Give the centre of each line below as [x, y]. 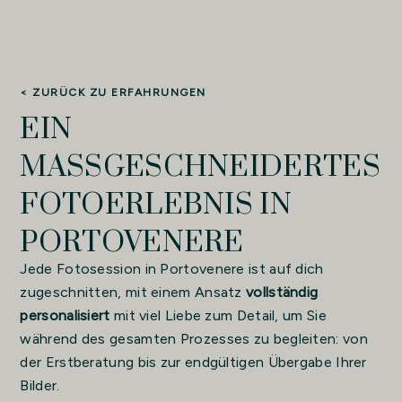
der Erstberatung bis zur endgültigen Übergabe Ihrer [193, 362]
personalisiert [65, 315]
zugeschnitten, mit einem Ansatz [133, 292]
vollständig [282, 292]
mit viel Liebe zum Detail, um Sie [218, 315]
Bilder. [40, 385]
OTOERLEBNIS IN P [156, 205]
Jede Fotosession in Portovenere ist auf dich [172, 268]
